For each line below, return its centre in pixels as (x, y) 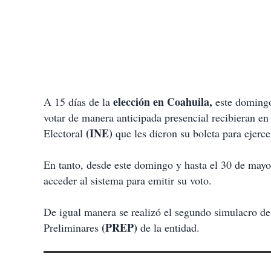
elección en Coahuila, (164, 102)
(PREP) (119, 228)
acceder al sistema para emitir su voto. (128, 181)
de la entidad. (168, 228)
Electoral (65, 133)
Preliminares (73, 228)
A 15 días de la (78, 102)
